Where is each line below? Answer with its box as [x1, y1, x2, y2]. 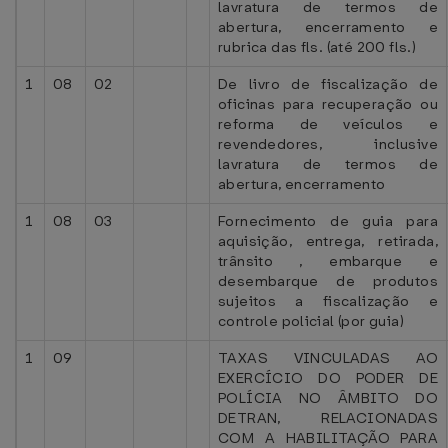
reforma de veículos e [218, 114, 438, 134]
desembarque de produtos [218, 271, 438, 291]
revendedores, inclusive [218, 134, 438, 154]
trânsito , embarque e [218, 251, 438, 271]
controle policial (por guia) [218, 311, 404, 331]
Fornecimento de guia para [218, 211, 438, 231]
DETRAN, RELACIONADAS [218, 408, 438, 428]
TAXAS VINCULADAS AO [218, 348, 438, 368]
